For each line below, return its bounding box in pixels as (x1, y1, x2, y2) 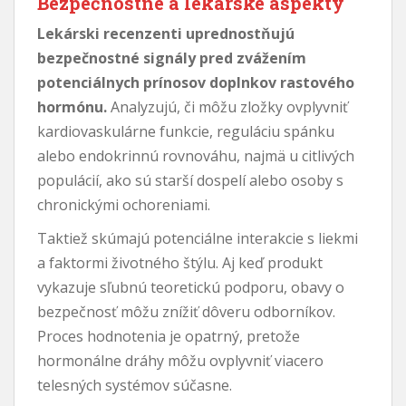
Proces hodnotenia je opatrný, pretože (37, 325, 300, 346)
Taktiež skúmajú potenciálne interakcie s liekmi (37, 227, 358, 248)
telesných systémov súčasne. (37, 374, 232, 395)
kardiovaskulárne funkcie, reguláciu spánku (37, 121, 334, 141)
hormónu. (37, 96, 107, 117)
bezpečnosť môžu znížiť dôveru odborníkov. (37, 301, 335, 322)
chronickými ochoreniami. (37, 194, 210, 215)
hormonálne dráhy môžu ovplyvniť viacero (37, 350, 324, 371)
